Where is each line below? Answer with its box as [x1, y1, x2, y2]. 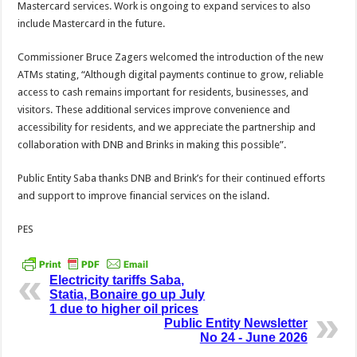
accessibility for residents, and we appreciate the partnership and [18, 120, 316, 133]
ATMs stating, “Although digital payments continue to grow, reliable [18, 68, 324, 80]
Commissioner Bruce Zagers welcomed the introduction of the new [18, 50, 324, 63]
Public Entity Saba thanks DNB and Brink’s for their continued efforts [18, 171, 326, 184]
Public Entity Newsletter [163, 316, 308, 330]
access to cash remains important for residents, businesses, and [18, 85, 309, 98]
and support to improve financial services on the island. [18, 189, 270, 202]
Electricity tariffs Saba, [49, 273, 185, 287]
